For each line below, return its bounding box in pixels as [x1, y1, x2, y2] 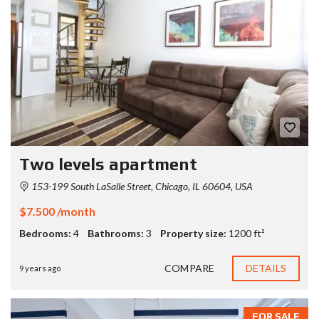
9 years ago [19, 263, 61, 273]
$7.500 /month [19, 204, 95, 218]
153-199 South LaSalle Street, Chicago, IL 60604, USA [29, 179, 253, 192]
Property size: [160, 226, 226, 239]
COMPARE [164, 261, 214, 274]
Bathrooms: [88, 226, 144, 239]
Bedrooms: [19, 226, 71, 239]
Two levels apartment [19, 154, 197, 174]
